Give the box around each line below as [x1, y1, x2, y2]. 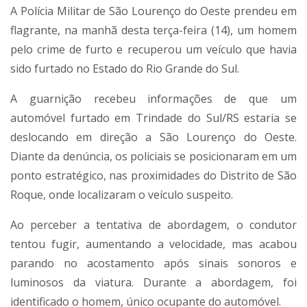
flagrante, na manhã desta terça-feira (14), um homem [10, 23, 297, 38]
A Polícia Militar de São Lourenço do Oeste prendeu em [10, 3, 297, 19]
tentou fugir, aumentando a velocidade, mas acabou [10, 236, 297, 252]
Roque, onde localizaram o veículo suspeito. [10, 187, 233, 203]
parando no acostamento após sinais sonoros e [10, 256, 297, 271]
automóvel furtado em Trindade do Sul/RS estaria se [10, 110, 297, 126]
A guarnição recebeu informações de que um [10, 91, 297, 107]
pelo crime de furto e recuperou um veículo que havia [10, 42, 297, 58]
